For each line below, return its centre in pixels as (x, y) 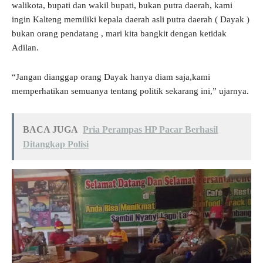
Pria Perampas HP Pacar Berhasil (150, 129)
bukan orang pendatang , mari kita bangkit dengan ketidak (119, 33)
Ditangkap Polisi (56, 144)
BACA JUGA (50, 129)
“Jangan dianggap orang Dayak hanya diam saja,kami (111, 77)
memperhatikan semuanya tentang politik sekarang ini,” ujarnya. (130, 91)
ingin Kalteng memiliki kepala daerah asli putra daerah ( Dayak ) (131, 19)
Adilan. (25, 47)
